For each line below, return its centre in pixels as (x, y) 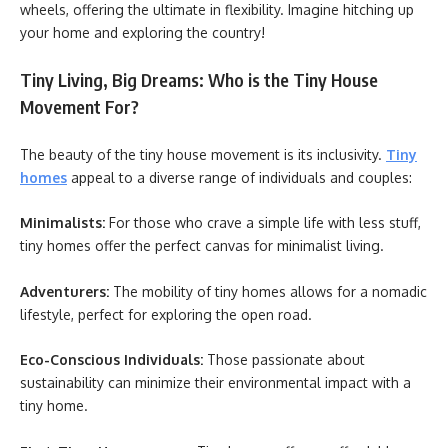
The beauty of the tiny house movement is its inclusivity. (203, 154)
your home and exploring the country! (144, 32)
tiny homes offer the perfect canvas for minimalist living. (202, 245)
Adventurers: (66, 291)
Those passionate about (284, 359)
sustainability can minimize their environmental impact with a (215, 382)
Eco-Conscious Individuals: (111, 359)
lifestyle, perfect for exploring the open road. (166, 314)
